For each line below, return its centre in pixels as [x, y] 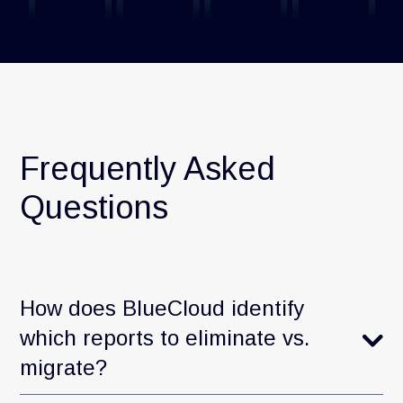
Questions [94, 207]
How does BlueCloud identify [162, 308]
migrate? [64, 367]
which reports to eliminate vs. [165, 337]
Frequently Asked [148, 168]
